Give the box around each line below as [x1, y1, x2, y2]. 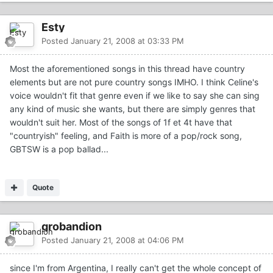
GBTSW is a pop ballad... [10, 143, 108, 154]
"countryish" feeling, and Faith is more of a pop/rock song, [10, 130, 242, 141]
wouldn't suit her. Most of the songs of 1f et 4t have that [10, 116, 232, 127]
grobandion [41, 219, 102, 233]
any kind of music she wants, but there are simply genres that [10, 103, 255, 114]
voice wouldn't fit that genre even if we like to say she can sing [10, 90, 260, 101]
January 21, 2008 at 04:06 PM [71, 235, 184, 245]
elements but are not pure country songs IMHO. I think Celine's [10, 76, 258, 87]
